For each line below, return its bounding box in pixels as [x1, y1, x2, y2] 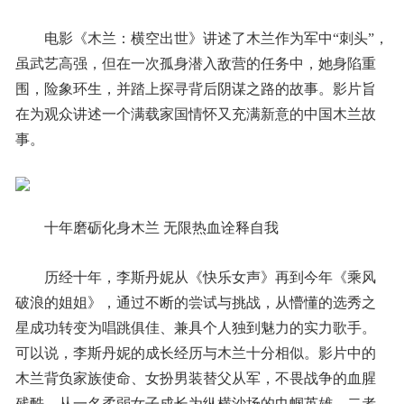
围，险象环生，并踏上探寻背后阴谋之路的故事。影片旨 [14, 81, 376, 96]
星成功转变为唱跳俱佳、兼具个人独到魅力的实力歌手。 [14, 320, 376, 335]
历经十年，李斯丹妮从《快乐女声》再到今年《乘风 [43, 270, 376, 285]
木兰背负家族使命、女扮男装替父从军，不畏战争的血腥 [14, 371, 376, 386]
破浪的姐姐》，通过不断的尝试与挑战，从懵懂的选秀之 [14, 295, 376, 310]
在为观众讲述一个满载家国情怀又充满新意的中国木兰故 [14, 106, 376, 122]
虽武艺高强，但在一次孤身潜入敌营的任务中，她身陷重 [14, 56, 376, 71]
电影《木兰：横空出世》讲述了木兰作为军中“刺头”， [43, 31, 389, 46]
